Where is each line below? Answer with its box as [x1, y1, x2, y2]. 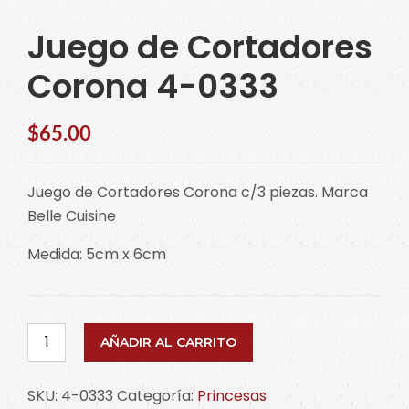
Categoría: [117, 384, 197, 406]
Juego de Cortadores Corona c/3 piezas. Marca [27, 181, 368, 203]
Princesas [197, 384, 267, 406]
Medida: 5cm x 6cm [27, 243, 166, 265]
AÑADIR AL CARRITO [100, 333, 236, 351]
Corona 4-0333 [27, 62, 278, 110]
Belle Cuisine [27, 204, 116, 226]
